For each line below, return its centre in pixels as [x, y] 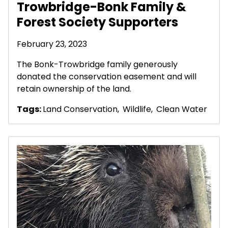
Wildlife [137, 109]
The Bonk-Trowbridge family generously [97, 64]
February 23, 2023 [52, 44]
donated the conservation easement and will [107, 76]
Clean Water [182, 109]
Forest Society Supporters [97, 22]
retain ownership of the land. [74, 89]
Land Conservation [80, 109]
